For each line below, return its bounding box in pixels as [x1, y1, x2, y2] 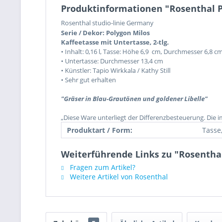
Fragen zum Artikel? [68, 163, 135, 172]
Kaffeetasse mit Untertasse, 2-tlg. [61, 38, 169, 47]
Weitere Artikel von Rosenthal [68, 172, 168, 181]
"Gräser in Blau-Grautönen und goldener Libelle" [61, 94, 208, 103]
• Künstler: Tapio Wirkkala [61, 66, 137, 75]
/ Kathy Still [137, 66, 170, 75]
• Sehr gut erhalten [61, 75, 116, 84]
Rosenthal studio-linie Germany [61, 18, 154, 27]
